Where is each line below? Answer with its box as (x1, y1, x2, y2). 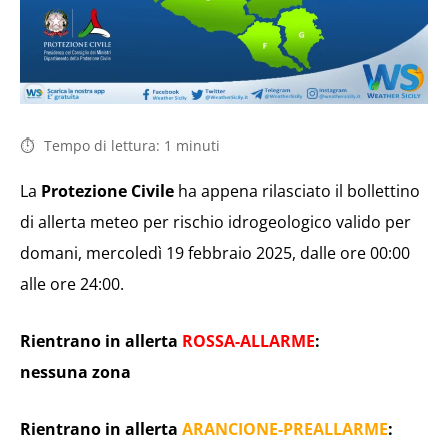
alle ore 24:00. (20, 272, 124, 295)
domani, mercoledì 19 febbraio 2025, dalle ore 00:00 (20, 241, 410, 264)
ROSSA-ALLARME (182, 329, 315, 352)
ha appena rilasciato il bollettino (174, 179, 420, 202)
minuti (176, 135, 220, 155)
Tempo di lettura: (44, 135, 160, 155)
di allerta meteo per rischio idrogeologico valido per (20, 210, 411, 233)
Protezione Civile (41, 179, 174, 202)
